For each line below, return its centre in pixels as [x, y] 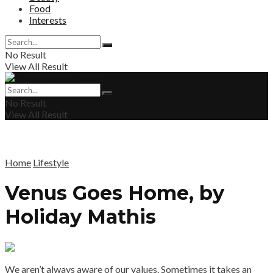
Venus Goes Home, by [115, 193]
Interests [48, 20]
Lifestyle [51, 162]
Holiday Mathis [80, 217]
